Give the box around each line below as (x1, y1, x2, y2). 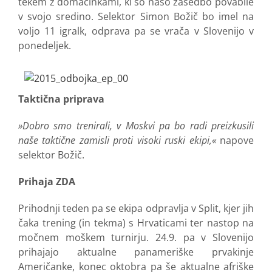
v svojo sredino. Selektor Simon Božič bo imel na (18, 9, 254, 23)
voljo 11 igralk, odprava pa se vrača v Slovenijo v (18, 24, 254, 38)
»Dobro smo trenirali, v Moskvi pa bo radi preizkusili (18, 118, 254, 132)
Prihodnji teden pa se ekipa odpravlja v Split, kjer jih (18, 201, 254, 215)
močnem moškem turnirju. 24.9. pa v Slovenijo (18, 230, 254, 244)
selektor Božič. (18, 148, 84, 161)
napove (216, 133, 254, 147)
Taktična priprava (18, 92, 104, 106)
